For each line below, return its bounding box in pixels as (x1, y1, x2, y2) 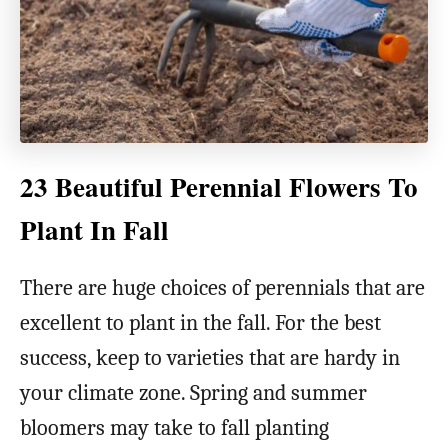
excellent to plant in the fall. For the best (20, 310, 381, 337)
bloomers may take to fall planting (20, 415, 329, 442)
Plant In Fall (20, 210, 169, 250)
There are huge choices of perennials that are (20, 275, 425, 302)
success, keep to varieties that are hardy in (20, 345, 400, 372)
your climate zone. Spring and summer (20, 380, 367, 407)
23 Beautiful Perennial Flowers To (20, 167, 418, 207)
